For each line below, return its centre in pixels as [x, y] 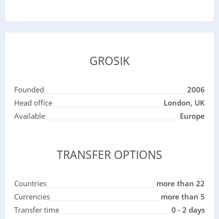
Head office [33, 103]
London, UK [185, 103]
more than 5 [183, 196]
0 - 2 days [188, 209]
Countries [30, 183]
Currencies [32, 196]
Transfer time [36, 209]
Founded [29, 89]
